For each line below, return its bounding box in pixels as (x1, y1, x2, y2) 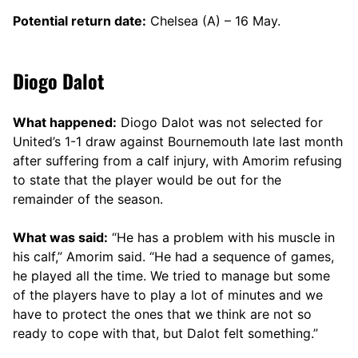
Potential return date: (13, 12, 146, 29)
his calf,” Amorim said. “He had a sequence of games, (13, 248, 334, 265)
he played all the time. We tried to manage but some (13, 267, 330, 284)
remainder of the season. (13, 190, 163, 207)
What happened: (13, 113, 117, 130)
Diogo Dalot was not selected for (117, 113, 323, 130)
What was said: (13, 229, 108, 245)
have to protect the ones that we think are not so (13, 305, 312, 322)
